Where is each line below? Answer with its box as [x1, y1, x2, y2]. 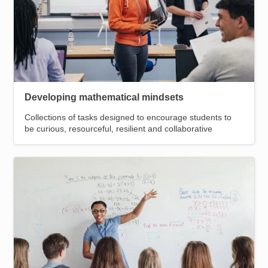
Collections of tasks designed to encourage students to [25, 112, 232, 122]
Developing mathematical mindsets [25, 92, 184, 103]
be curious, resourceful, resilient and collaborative [25, 124, 213, 133]
